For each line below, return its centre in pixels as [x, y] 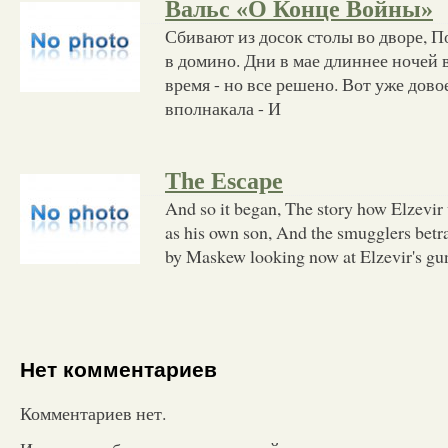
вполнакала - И [223, 107]
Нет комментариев [118, 370]
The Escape [224, 180]
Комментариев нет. [93, 412]
